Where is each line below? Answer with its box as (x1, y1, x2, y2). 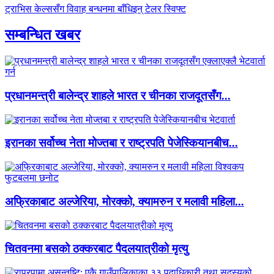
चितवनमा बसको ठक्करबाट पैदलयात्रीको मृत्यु (5, 242, 188, 256)
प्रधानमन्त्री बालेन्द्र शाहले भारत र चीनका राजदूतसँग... (5, 89, 231, 102)
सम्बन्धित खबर (5, 27, 80, 43)
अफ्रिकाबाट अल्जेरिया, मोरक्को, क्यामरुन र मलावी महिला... (5, 194, 244, 208)
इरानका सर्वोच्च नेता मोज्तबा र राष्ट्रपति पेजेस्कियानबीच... (5, 136, 238, 150)
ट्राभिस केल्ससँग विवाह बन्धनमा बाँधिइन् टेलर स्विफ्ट (5, 4, 186, 15)
